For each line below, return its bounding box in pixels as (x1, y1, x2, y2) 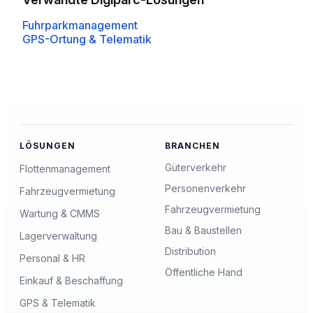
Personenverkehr (165, 182, 246, 195)
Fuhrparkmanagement (22, 18, 138, 33)
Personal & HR (20, 252, 85, 265)
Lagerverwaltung (20, 230, 97, 242)
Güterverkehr (165, 161, 226, 174)
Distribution (165, 245, 216, 258)
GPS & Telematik (20, 297, 96, 310)
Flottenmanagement (20, 163, 110, 175)
